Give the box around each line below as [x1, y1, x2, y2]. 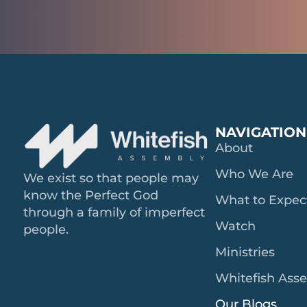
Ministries [215, 244, 275, 260]
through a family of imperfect [23, 205, 205, 221]
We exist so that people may [23, 171, 199, 186]
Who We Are [215, 166, 294, 182]
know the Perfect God [23, 188, 158, 204]
